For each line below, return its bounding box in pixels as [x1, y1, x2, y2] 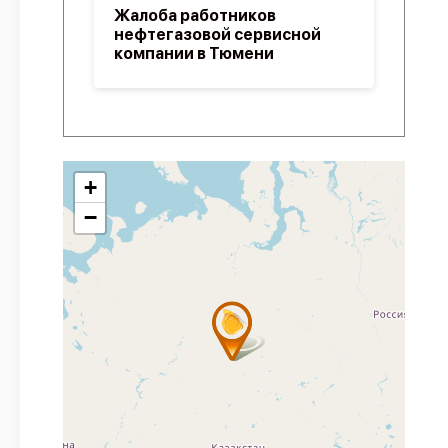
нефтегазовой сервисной [114, 25, 321, 44]
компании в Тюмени [114, 44, 274, 63]
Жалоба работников [114, 6, 276, 25]
